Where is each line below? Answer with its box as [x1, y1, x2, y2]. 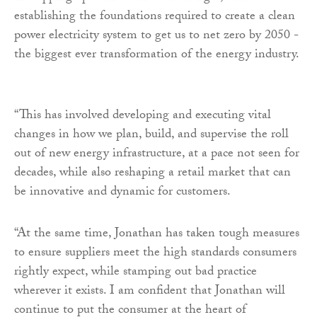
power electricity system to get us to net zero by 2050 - [14, 25, 299, 47]
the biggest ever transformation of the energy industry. [14, 44, 299, 67]
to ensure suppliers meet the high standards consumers [14, 242, 296, 265]
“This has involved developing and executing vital [14, 105, 271, 127]
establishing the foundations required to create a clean [14, 6, 295, 28]
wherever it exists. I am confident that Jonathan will [14, 280, 285, 303]
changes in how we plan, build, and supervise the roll [14, 124, 289, 146]
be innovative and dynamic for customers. [14, 181, 234, 204]
